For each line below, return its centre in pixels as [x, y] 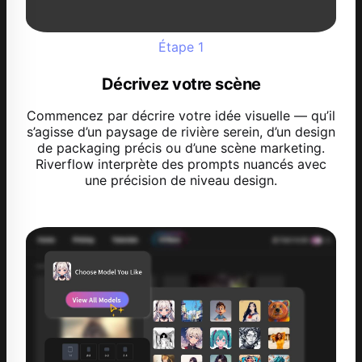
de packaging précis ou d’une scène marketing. [181, 148]
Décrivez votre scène [181, 84]
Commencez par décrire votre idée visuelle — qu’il [181, 116]
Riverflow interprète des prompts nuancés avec [181, 164]
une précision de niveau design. [181, 181]
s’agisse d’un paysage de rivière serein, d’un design [181, 132]
